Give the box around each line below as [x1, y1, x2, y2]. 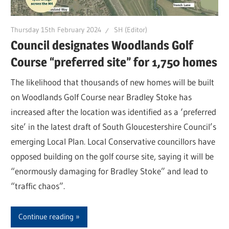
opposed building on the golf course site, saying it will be [11, 151, 214, 162]
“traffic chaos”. [11, 180, 65, 192]
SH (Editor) [114, 25, 148, 35]
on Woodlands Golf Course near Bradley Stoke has [11, 91, 192, 103]
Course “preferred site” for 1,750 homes [11, 54, 218, 70]
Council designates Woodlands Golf [11, 37, 194, 53]
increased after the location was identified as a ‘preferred [11, 106, 217, 118]
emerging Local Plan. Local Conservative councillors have [11, 136, 216, 147]
